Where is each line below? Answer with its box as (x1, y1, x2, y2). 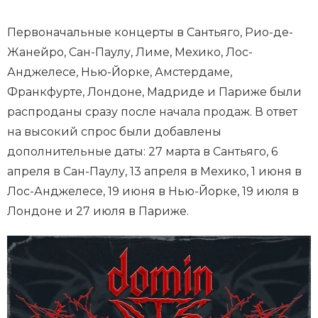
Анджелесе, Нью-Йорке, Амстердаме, (7, 65, 232, 79)
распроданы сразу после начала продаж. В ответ (7, 105, 297, 119)
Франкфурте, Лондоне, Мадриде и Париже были (7, 85, 302, 99)
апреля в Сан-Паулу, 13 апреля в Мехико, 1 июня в (7, 165, 302, 179)
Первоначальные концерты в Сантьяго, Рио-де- (7, 26, 293, 40)
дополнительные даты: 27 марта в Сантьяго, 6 (7, 145, 278, 159)
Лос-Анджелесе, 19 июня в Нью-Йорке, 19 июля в (7, 185, 299, 199)
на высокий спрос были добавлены (7, 125, 221, 139)
